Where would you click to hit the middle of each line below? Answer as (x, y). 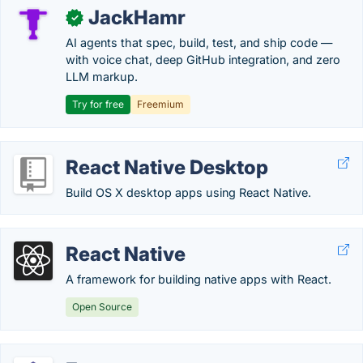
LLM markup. (102, 77)
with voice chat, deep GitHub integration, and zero (203, 60)
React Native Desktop (167, 167)
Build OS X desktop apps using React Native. (188, 192)
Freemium (160, 104)
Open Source (102, 307)
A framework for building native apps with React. (199, 279)
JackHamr (137, 17)
